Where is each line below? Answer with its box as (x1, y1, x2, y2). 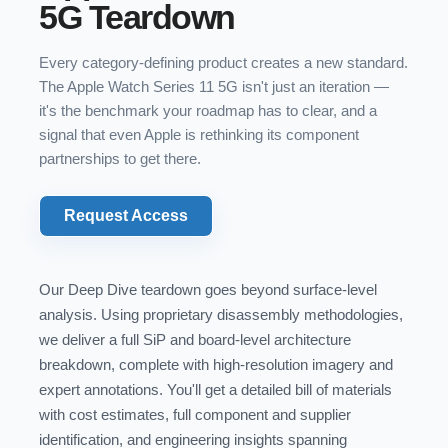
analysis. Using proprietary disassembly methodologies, (39, 306, 403, 323)
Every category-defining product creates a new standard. (39, 54, 408, 71)
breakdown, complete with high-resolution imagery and (39, 356, 393, 373)
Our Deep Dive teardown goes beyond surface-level (39, 281, 377, 298)
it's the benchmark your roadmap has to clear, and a (39, 102, 377, 119)
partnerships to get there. (39, 150, 201, 167)
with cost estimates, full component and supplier (39, 406, 351, 423)
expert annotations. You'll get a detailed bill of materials (39, 381, 392, 398)
